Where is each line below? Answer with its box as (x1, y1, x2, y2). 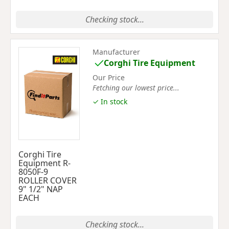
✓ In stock (93, 97, 127, 106)
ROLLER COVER (18, 175, 77, 186)
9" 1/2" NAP (18, 184, 63, 195)
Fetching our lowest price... (93, 82, 179, 93)
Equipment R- (18, 157, 71, 169)
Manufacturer (93, 47, 140, 57)
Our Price (93, 72, 125, 82)
